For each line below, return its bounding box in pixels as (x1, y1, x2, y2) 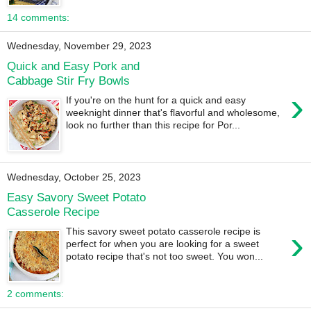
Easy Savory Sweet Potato (7, 190, 146, 204)
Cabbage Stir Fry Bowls (7, 73, 130, 87)
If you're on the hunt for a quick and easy (66, 94, 246, 106)
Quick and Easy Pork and (7, 58, 140, 73)
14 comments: (7, 12, 69, 24)
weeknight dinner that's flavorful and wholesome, (66, 107, 280, 119)
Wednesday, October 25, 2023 (7, 171, 141, 183)
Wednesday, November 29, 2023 (7, 40, 151, 52)
